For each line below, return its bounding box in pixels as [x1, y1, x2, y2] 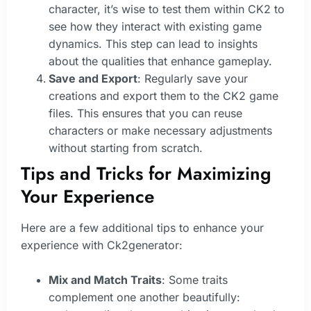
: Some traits [162, 273, 228, 287]
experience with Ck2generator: [21, 237, 183, 252]
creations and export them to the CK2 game [49, 88, 278, 103]
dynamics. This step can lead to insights [49, 36, 258, 51]
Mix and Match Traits [49, 273, 162, 287]
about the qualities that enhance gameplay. [49, 53, 272, 68]
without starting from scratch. [49, 140, 203, 155]
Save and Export [49, 71, 137, 85]
